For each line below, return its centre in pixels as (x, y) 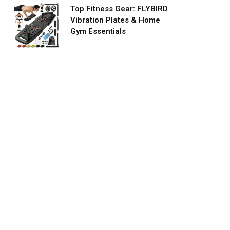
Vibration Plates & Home (115, 20)
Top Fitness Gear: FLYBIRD (119, 8)
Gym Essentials (98, 31)
